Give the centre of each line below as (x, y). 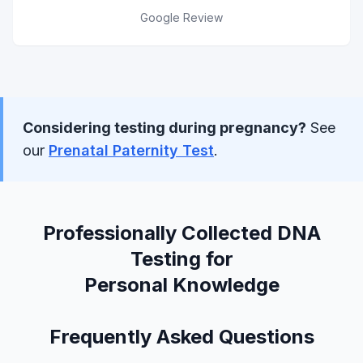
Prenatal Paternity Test (131, 151)
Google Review (181, 18)
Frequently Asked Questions (181, 337)
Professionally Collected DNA (181, 233)
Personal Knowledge (181, 285)
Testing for (181, 259)
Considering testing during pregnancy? (164, 128)
